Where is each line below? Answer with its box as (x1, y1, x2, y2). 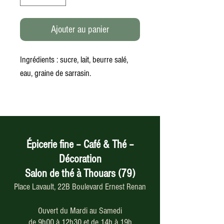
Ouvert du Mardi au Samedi (38, 205, 122, 216)
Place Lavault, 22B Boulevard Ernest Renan (14, 181, 146, 192)
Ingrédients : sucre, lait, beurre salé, (20, 54, 128, 65)
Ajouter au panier (51, 24, 109, 35)
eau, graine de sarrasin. (20, 68, 91, 78)
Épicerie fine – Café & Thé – (26, 138, 134, 151)
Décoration (58, 152, 101, 165)
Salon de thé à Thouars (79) (25, 167, 135, 180)
